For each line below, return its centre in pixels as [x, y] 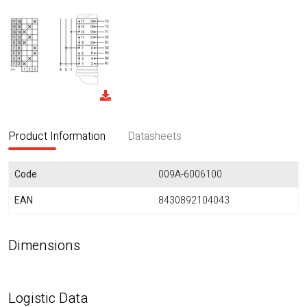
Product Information [57, 136]
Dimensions [44, 246]
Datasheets [155, 136]
